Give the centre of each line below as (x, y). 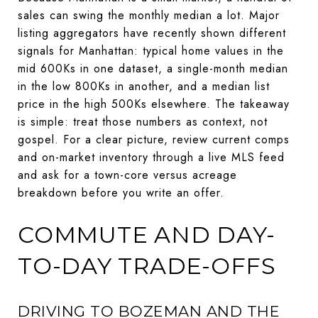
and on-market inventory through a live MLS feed (151, 157)
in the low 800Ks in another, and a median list (144, 86)
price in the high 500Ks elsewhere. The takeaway (154, 104)
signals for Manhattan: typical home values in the (151, 50)
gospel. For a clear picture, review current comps (154, 139)
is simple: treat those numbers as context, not (143, 121)
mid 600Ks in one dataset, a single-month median (153, 68)
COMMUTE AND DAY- (147, 234)
